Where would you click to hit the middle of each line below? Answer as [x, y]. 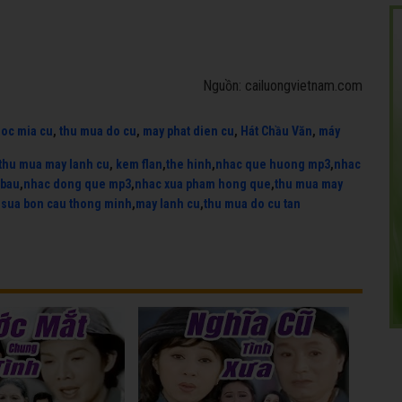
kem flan [139, 164]
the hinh [189, 164]
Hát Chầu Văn [276, 131]
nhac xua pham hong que [203, 184]
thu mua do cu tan [252, 204]
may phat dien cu [188, 131]
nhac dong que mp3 [77, 184]
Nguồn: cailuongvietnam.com [283, 86]
